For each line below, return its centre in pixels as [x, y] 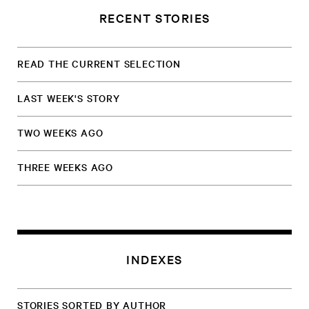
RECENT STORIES [154, 18]
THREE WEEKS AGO [65, 167]
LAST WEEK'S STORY [69, 98]
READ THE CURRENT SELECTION [99, 63]
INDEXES [154, 259]
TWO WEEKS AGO [60, 132]
